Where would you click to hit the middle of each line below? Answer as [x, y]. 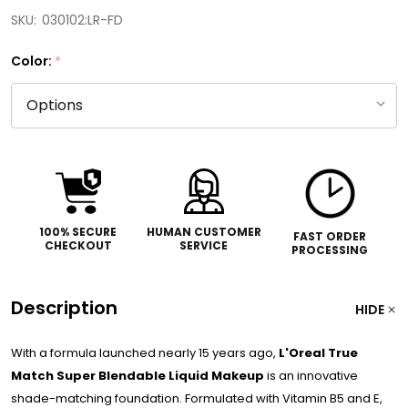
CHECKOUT [78, 245]
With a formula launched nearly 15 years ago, [145, 352]
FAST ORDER [330, 236]
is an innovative [311, 375]
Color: [33, 61]
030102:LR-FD [82, 20]
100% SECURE [78, 231]
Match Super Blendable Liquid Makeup [138, 375]
